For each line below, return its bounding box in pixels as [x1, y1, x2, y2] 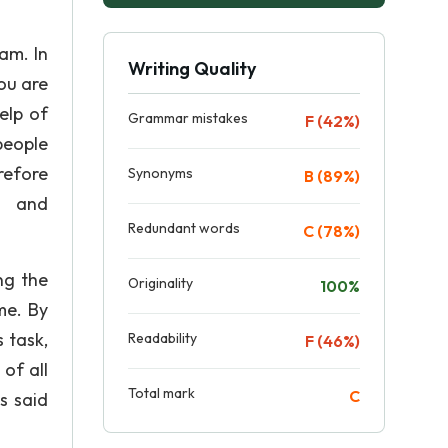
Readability [128, 329, 197, 347]
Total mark [128, 384, 195, 402]
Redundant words [128, 219, 240, 237]
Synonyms [128, 164, 193, 182]
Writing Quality [128, 57, 256, 80]
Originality [128, 274, 193, 292]
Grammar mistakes [128, 109, 248, 127]
